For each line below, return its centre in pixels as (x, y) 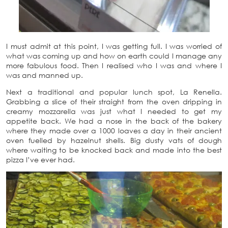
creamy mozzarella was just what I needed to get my (114, 111)
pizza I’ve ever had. (40, 160)
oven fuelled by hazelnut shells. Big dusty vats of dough (114, 140)
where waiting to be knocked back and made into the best (114, 150)
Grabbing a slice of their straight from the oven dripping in (114, 102)
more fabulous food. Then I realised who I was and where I (114, 65)
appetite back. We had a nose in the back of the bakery (114, 121)
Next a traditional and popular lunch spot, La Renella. (114, 92)
